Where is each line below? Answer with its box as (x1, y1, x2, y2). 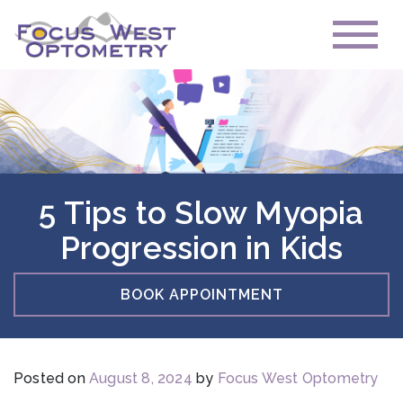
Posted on (13, 370, 89, 388)
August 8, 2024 (89, 370, 193, 388)
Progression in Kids (59, 229, 344, 267)
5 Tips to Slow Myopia (39, 194, 364, 232)
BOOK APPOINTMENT (120, 285, 283, 303)
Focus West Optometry (217, 370, 379, 388)
